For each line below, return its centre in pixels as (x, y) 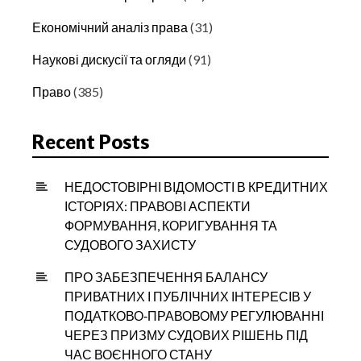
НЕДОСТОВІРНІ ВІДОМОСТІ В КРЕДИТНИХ (196, 186)
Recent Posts (91, 141)
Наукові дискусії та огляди (109, 59)
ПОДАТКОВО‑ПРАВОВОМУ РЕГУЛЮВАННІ (194, 315)
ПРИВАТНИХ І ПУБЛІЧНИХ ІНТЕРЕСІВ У (188, 296)
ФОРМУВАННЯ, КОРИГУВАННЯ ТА (171, 225)
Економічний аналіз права (110, 27)
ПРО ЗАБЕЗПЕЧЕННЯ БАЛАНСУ (166, 276)
